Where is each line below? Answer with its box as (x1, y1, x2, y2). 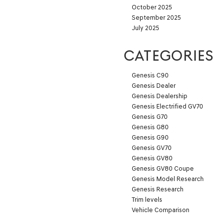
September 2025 (132, 13, 181, 21)
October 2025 (132, 3, 172, 11)
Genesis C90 (132, 71, 169, 79)
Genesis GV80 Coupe (132, 164, 194, 172)
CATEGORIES (124, 46, 214, 64)
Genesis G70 (132, 112, 168, 120)
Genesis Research (132, 185, 184, 193)
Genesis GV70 (132, 144, 172, 151)
